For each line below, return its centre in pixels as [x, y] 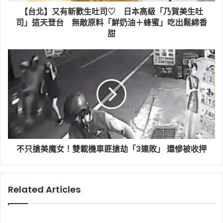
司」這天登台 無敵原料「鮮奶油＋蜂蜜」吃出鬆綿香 [111, 23]
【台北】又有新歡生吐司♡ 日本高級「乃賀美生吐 [111, 12]
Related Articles [44, 190]
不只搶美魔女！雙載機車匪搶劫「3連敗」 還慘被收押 [111, 149]
